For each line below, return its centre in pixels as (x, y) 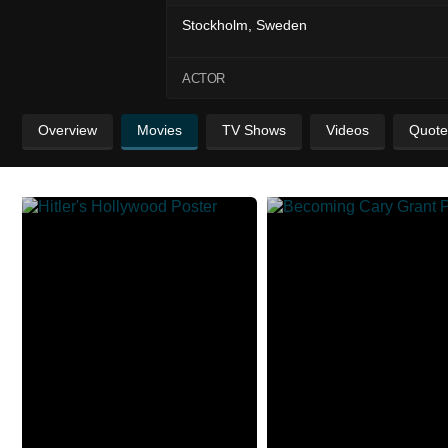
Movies (159, 130)
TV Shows (254, 130)
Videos (347, 130)
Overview (67, 130)
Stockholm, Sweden (244, 24)
